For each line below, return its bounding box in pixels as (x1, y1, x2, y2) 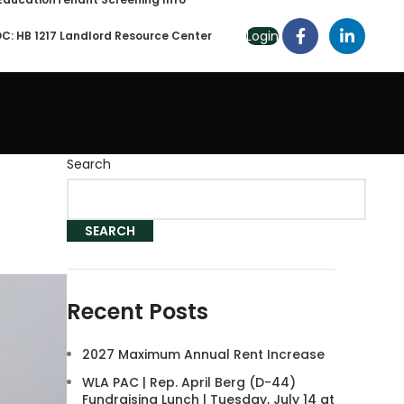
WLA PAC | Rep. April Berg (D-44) (82, 373, 296, 391)
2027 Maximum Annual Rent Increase (82, 345, 325, 363)
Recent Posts (67, 297, 208, 326)
